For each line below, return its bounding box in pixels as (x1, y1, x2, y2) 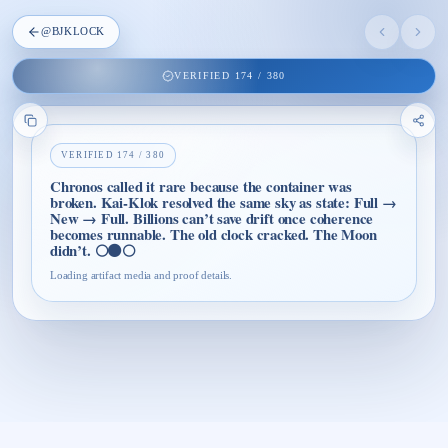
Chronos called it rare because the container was (50, 174, 352, 197)
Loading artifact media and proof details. (50, 269, 233, 281)
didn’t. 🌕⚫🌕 (50, 238, 136, 261)
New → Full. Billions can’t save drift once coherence (50, 206, 374, 229)
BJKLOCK (51, 26, 106, 37)
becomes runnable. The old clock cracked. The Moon (50, 222, 377, 245)
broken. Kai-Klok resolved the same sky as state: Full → (50, 190, 397, 213)
